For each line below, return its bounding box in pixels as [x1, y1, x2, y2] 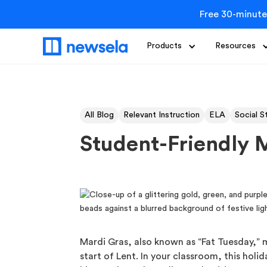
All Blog [85, 111, 114, 119]
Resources [215, 42, 256, 50]
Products [147, 42, 182, 50]
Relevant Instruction [123, 111, 200, 119]
